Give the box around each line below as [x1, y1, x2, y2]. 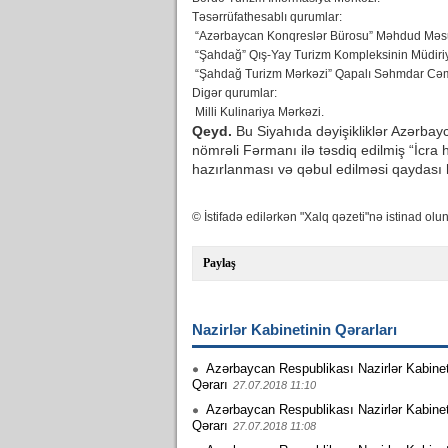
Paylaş [203, 256, 236, 270]
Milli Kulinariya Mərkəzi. [192, 105, 324, 119]
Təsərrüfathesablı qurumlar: [192, 10, 342, 24]
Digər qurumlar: [192, 86, 277, 100]
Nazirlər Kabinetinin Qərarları [192, 321, 397, 338]
